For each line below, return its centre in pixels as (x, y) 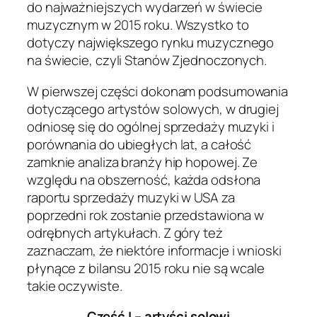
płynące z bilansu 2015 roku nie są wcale (146, 268)
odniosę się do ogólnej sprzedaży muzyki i (151, 126)
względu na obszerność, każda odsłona (144, 179)
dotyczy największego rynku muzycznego (151, 43)
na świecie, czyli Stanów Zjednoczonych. (147, 60)
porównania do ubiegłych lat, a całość (139, 144)
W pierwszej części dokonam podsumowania (158, 91)
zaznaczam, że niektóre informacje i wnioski (154, 250)
